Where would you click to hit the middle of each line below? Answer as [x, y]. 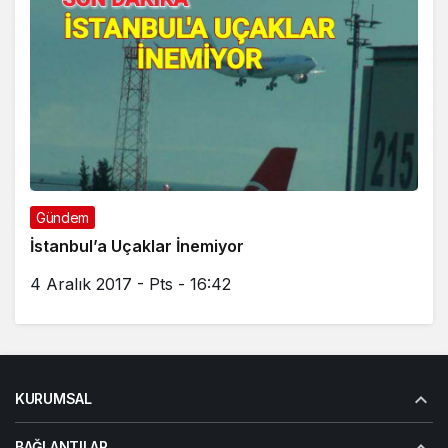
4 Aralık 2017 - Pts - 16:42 [130, 283]
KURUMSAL [53, 398]
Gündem [62, 217]
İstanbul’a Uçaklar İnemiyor [137, 245]
